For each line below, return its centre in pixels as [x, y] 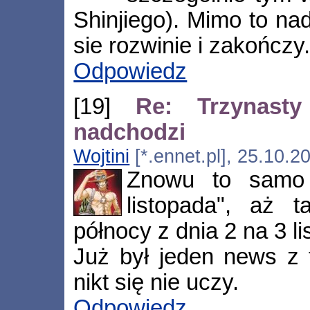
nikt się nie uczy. [156, 282]
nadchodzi [130, 132]
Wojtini [102, 156]
